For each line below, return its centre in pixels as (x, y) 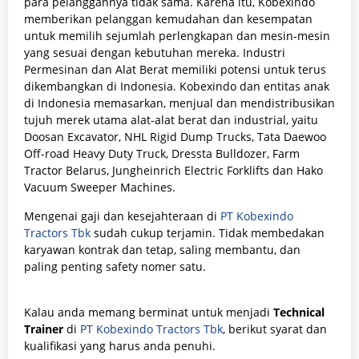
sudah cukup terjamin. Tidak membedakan (208, 232)
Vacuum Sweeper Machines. (100, 187)
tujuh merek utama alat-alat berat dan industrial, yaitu (171, 119)
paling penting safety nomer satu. (115, 266)
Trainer (44, 329)
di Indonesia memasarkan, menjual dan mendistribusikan (179, 103)
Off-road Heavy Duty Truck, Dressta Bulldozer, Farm (162, 153)
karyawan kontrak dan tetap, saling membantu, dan (162, 249)
